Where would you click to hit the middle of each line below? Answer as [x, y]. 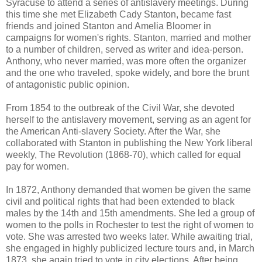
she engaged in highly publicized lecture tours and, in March [130, 248]
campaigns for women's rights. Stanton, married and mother [128, 37]
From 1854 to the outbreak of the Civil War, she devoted [120, 108]
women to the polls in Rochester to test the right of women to [130, 225]
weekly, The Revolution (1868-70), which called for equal [123, 154]
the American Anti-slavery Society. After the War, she [113, 131]
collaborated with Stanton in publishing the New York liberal [129, 143]
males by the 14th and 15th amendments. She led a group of [130, 213]
